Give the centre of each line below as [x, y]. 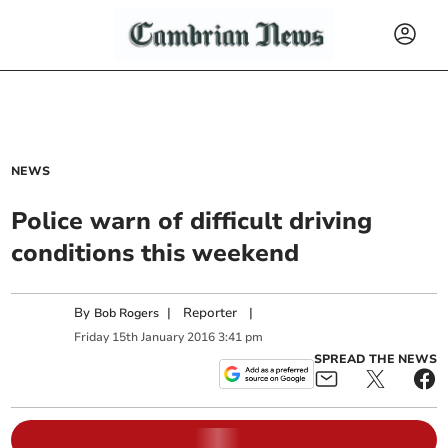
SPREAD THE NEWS [375, 359]
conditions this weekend [155, 253]
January [163, 336]
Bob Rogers [127, 313]
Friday [92, 336]
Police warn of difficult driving [192, 221]
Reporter [210, 313]
